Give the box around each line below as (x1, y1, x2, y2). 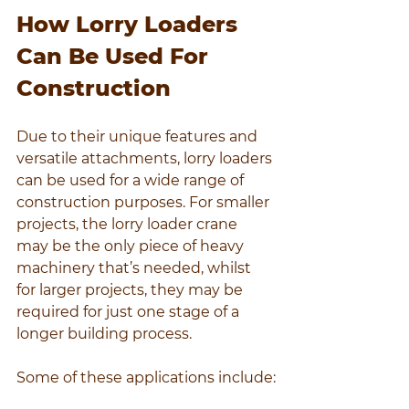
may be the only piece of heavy (16, 237, 247, 256)
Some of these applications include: (16, 369, 276, 387)
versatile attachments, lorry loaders (16, 150, 276, 168)
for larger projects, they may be (16, 281, 246, 299)
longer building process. (16, 325, 192, 343)
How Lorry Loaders (16, 11, 244, 38)
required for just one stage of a (16, 303, 243, 321)
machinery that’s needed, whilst (16, 259, 255, 278)
